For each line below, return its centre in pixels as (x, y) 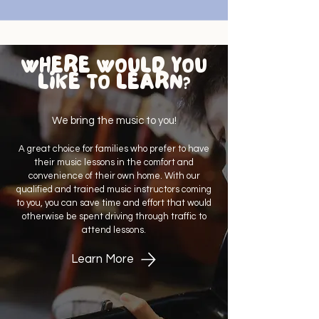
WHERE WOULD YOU (114, 68)
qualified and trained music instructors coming (114, 189)
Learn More (102, 259)
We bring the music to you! (114, 121)
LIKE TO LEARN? (114, 85)
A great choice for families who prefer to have (114, 149)
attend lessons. (114, 230)
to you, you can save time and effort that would (114, 203)
